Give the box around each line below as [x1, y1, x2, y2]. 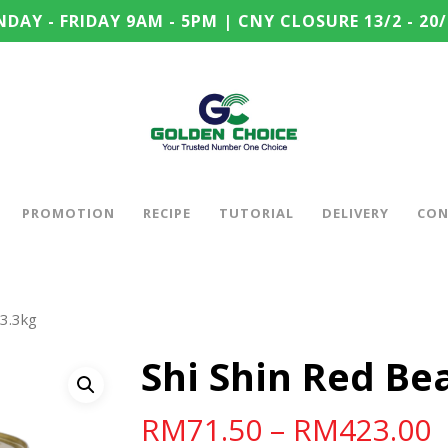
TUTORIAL [219, 204, 294, 222]
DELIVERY [322, 204, 389, 222]
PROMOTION [22, 204, 115, 222]
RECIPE [143, 204, 191, 222]
